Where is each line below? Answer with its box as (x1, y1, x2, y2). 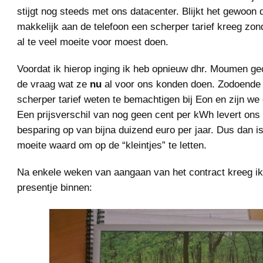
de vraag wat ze (17, 78, 90, 90)
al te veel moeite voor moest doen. (17, 36, 168, 48)
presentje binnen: (17, 181, 92, 193)
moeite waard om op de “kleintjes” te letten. (17, 139, 207, 151)
